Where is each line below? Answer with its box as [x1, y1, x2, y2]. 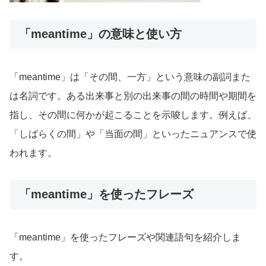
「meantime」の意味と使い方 [19, 27, 182, 40]
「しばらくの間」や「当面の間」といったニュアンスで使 [9, 128, 256, 139]
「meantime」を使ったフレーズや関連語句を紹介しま [9, 232, 241, 243]
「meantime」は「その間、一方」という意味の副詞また [9, 71, 251, 82]
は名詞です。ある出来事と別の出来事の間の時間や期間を [9, 90, 256, 101]
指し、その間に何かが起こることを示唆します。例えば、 [9, 109, 256, 120]
